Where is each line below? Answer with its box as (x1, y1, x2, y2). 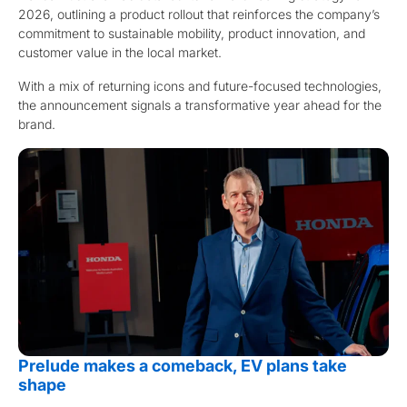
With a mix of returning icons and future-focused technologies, (18, 77, 382, 94)
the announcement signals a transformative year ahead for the (18, 96, 382, 113)
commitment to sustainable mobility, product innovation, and (18, 25, 365, 41)
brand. (18, 115, 55, 132)
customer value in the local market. (18, 44, 222, 60)
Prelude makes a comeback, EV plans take (18, 355, 347, 375)
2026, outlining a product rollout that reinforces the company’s (18, 5, 380, 22)
